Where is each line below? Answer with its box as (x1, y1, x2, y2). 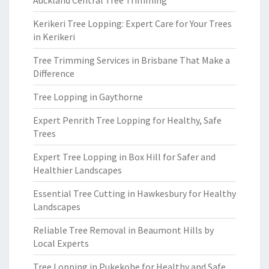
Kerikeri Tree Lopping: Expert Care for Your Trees (33, 17, 232, 29)
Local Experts (33, 237, 89, 249)
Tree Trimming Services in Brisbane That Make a (33, 54, 230, 66)
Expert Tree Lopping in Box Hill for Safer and (33, 151, 216, 163)
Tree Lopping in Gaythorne (33, 91, 143, 103)
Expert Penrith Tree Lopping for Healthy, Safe (33, 114, 222, 126)
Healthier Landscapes (33, 164, 122, 176)
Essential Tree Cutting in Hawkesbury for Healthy (33, 187, 236, 199)
